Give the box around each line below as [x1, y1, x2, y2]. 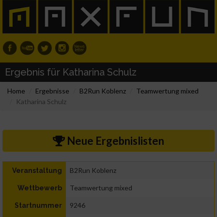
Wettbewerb [17, 184, 62, 192]
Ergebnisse [35, 87, 69, 95]
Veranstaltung [12, 167, 62, 175]
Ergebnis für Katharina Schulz [5, 66, 137, 78]
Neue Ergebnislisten [64, 134, 164, 148]
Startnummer [15, 201, 62, 210]
